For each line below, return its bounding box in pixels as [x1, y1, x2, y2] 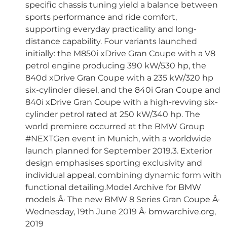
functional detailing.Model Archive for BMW [25, 182, 201, 193]
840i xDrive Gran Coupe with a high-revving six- [25, 97, 218, 107]
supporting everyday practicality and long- [25, 24, 197, 34]
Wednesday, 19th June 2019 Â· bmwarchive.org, [25, 207, 216, 217]
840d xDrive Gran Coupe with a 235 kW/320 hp [25, 73, 213, 83]
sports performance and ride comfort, [25, 12, 177, 22]
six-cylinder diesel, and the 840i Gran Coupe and [25, 85, 220, 95]
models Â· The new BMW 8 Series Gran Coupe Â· [25, 195, 220, 205]
